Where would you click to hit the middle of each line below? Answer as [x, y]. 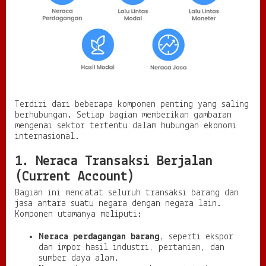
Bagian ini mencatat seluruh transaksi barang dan [127, 193]
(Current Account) [75, 177]
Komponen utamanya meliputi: [78, 214]
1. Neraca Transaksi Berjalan [114, 161]
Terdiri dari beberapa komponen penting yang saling [132, 104]
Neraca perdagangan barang [99, 237]
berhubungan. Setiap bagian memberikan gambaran [123, 115]
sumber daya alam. [79, 258]
